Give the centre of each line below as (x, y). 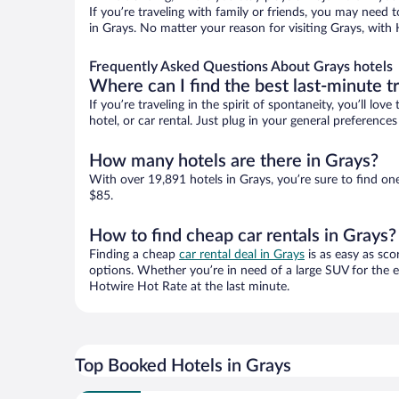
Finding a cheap (134, 255)
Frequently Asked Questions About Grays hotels (241, 67)
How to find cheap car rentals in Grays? (243, 236)
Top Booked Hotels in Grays (183, 366)
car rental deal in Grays (242, 255)
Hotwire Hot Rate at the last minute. (189, 287)
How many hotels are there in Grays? (234, 162)
